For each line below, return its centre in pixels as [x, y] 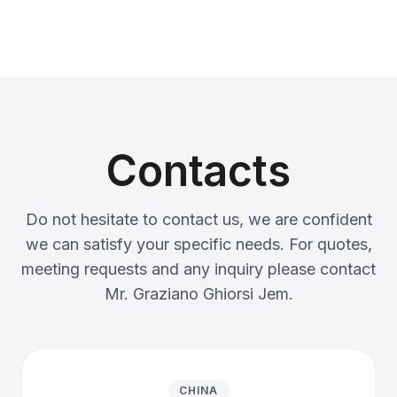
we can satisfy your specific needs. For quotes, [198, 244]
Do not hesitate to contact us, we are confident [198, 219]
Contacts [198, 171]
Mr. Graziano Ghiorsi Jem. [198, 294]
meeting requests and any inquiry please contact [198, 269]
